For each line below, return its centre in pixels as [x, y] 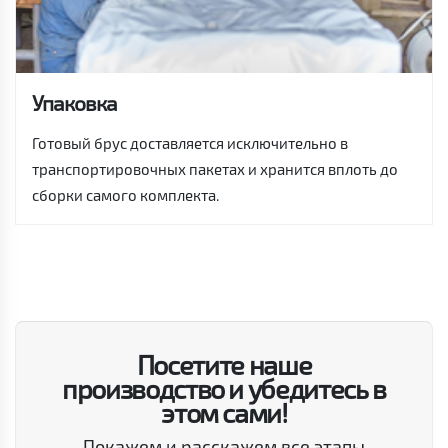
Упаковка [74, 102]
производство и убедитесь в [224, 387]
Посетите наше [224, 363]
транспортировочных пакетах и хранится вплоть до [215, 168]
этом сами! [224, 411]
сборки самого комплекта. [125, 194]
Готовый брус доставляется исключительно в [190, 142]
